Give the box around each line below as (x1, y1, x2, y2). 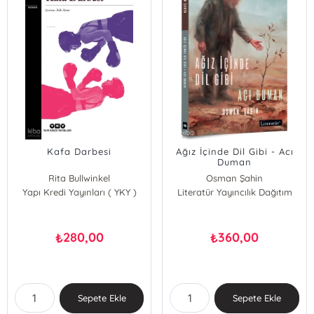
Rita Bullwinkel (48, 172, 111, 184)
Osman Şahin (206, 172, 264, 184)
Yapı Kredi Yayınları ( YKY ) (22, 186, 137, 198)
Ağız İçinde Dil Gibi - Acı (175, 146, 294, 157)
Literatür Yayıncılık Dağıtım (177, 186, 292, 198)
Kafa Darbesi (47, 146, 112, 157)
